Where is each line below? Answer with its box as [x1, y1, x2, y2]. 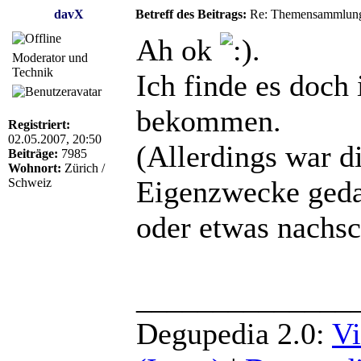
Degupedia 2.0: [136, 316, 332, 351]
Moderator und [12, 50, 88, 64]
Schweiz [8, 175, 52, 189]
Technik [12, 64, 53, 79]
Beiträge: [8, 146, 58, 160]
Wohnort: [8, 160, 61, 175]
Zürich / [61, 160, 105, 175]
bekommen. [136, 103, 281, 138]
